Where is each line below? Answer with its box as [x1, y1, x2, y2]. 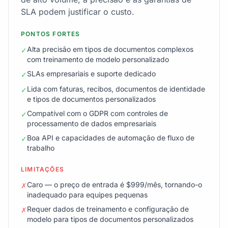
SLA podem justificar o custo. [21, 7, 134, 17]
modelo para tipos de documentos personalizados [27, 215, 193, 223]
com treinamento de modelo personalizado [27, 55, 169, 64]
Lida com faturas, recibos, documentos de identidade [27, 84, 205, 93]
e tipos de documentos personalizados [27, 95, 156, 103]
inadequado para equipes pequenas [27, 190, 148, 199]
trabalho [27, 144, 54, 152]
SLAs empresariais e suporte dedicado [27, 69, 156, 78]
